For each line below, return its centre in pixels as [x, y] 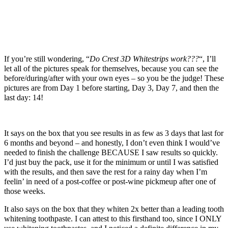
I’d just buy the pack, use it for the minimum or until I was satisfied [111, 162]
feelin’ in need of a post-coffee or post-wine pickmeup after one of [110, 181]
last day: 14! [24, 97]
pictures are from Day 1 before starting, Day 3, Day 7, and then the [111, 88]
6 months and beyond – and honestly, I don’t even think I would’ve [112, 142]
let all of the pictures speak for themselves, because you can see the [111, 68]
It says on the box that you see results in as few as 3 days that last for [114, 133]
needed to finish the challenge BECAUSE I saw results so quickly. [111, 152]
